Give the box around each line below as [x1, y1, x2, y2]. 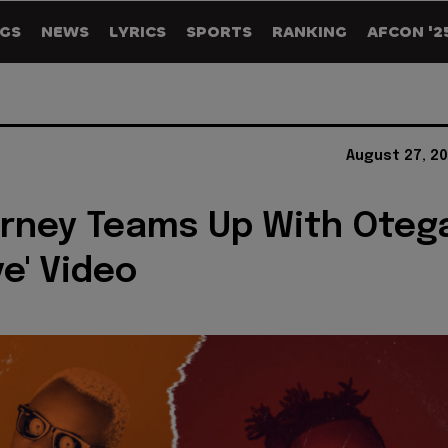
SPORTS [186, 21, 252, 42]
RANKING [272, 21, 347, 42]
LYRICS [109, 21, 166, 42]
